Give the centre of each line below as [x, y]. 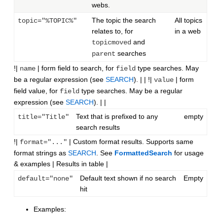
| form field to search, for [76, 68]
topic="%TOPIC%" [47, 21]
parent [104, 54]
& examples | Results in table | [61, 164]
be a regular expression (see [60, 80]
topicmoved [111, 43]
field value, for [37, 91]
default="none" [45, 179]
